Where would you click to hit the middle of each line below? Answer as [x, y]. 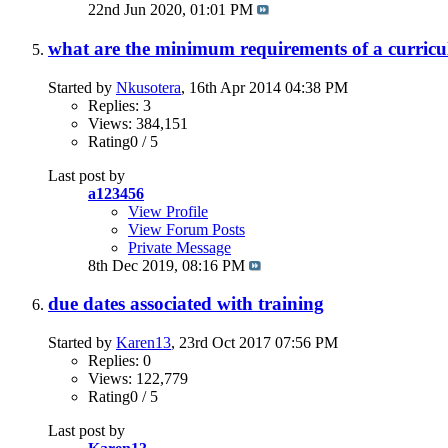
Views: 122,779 [138, 378]
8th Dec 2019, [135, 265]
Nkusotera [148, 87]
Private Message [179, 247]
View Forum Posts [186, 229]
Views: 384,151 [138, 123]
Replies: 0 [119, 360]
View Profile [168, 211]
